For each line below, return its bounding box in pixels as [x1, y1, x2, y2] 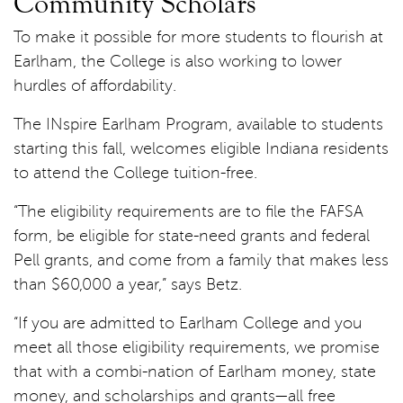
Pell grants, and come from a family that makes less [13, 250, 389, 269]
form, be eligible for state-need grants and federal [13, 226, 370, 245]
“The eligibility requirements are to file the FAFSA [13, 201, 363, 220]
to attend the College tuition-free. [13, 163, 257, 182]
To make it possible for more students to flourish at [13, 27, 383, 46]
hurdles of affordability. [13, 76, 176, 94]
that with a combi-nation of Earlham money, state [13, 362, 376, 381]
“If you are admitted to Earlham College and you [13, 313, 362, 332]
